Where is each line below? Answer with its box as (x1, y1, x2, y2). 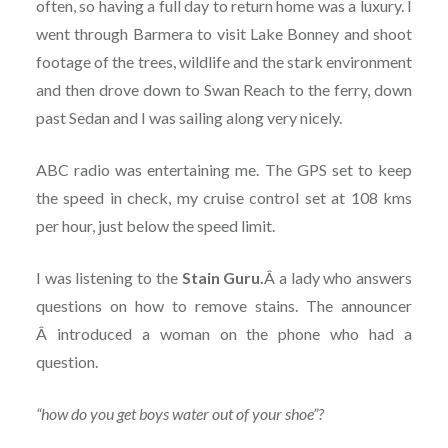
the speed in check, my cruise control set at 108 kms (35, 188, 413, 208)
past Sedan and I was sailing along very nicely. (35, 108, 342, 128)
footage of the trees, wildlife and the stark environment (35, 52, 413, 72)
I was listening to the (35, 268, 182, 288)
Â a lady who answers (264, 268, 413, 288)
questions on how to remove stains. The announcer (35, 296, 413, 316)
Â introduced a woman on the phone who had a (35, 324, 413, 344)
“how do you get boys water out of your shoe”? (35, 404, 324, 424)
